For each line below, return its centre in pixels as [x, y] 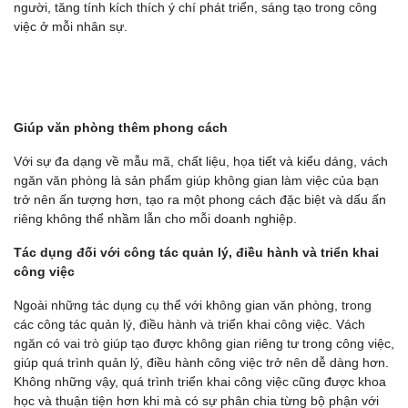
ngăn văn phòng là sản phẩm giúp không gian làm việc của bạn [196, 181]
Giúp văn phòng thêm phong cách [121, 128]
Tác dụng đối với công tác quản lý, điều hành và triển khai [196, 253]
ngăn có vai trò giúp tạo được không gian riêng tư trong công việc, [204, 344]
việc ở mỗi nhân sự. [71, 27]
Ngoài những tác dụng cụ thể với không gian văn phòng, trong [193, 306]
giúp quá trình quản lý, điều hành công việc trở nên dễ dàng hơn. [201, 363]
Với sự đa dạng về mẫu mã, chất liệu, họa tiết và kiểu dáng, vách [201, 162]
